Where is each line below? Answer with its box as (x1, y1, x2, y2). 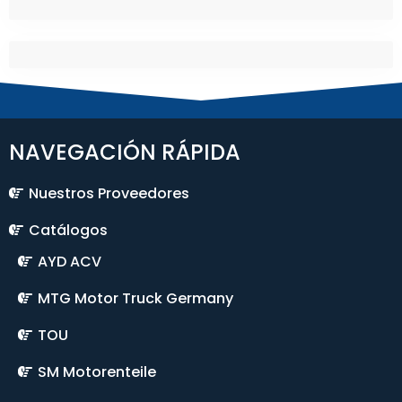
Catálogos (29, 220, 108, 240)
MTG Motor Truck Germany (38, 288, 233, 309)
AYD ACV (38, 251, 101, 272)
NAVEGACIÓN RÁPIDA (9, 137, 240, 167)
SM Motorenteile (38, 362, 156, 382)
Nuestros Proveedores (29, 183, 189, 204)
